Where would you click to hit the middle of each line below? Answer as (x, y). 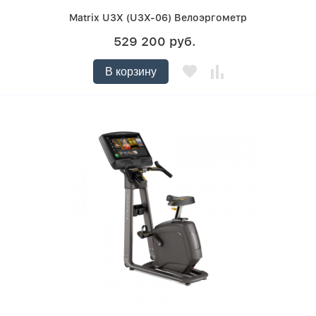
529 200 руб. (154, 42)
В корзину (130, 72)
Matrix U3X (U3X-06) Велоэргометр (158, 18)
